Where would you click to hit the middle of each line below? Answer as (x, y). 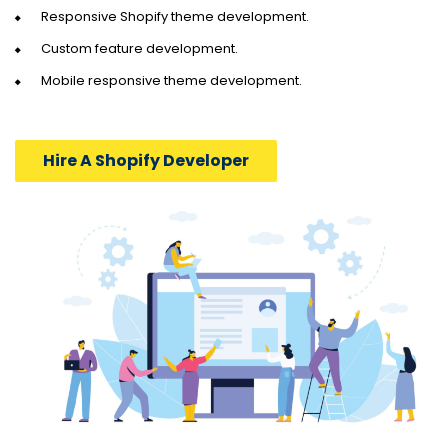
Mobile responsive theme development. (171, 80)
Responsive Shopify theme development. (175, 16)
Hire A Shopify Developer (146, 160)
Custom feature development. (139, 48)
